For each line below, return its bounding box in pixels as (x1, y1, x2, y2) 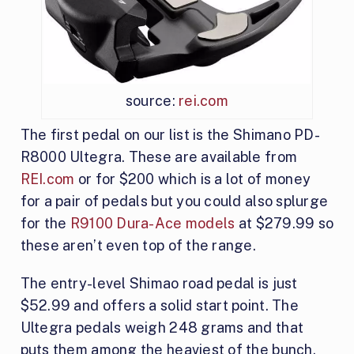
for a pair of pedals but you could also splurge (20, 192, 329, 209)
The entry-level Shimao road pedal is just (20, 274, 298, 292)
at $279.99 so (235, 214, 334, 232)
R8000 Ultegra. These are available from (20, 148, 298, 165)
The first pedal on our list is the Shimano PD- (20, 126, 320, 143)
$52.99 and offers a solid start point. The (20, 296, 299, 314)
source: (125, 92, 179, 109)
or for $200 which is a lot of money (74, 170, 311, 187)
